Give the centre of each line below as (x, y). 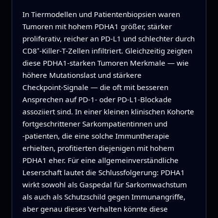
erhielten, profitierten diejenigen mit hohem (98, 148)
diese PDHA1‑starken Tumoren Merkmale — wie (105, 63)
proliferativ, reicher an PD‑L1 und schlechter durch (108, 38)
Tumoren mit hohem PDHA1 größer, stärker (97, 26)
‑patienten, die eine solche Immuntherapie (96, 136)
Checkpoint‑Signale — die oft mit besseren (95, 87)
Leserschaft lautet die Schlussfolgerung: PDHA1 (103, 172)
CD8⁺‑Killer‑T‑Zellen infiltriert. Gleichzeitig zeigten (107, 50)
